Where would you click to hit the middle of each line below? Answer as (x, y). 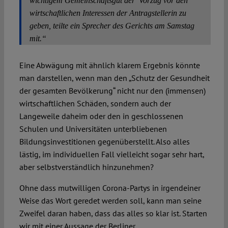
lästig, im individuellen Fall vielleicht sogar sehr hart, (111, 154)
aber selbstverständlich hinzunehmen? (86, 167)
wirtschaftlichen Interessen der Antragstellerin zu (109, 13)
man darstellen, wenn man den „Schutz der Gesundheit (114, 78)
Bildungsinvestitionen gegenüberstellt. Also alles (104, 142)
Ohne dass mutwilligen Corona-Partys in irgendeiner (110, 188)
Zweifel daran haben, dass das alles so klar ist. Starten (113, 213)
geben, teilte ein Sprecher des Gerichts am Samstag (112, 26)
